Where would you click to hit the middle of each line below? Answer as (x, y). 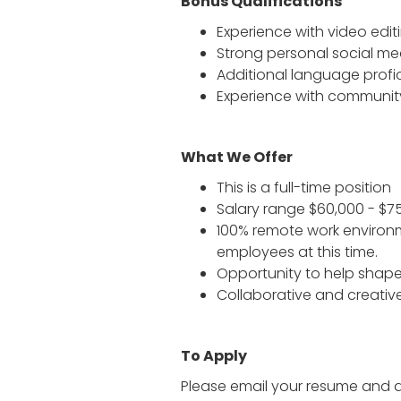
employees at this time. (297, 252)
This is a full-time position (304, 188)
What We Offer (237, 157)
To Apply (214, 356)
